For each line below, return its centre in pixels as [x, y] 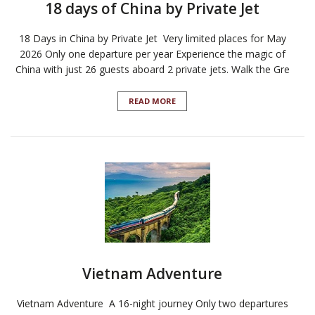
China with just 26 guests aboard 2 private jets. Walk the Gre [152, 70]
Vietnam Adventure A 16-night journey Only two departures [152, 304]
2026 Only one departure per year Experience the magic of [152, 54]
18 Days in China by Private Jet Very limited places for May [152, 39]
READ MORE [152, 101]
